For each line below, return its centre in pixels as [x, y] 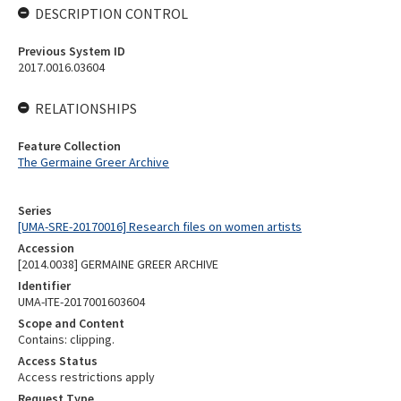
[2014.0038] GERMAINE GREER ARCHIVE [118, 264]
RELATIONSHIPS [86, 108]
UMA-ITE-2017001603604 [81, 302]
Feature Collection [69, 146]
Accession [46, 248]
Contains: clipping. [66, 339]
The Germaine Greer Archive [94, 162]
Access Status [58, 361]
